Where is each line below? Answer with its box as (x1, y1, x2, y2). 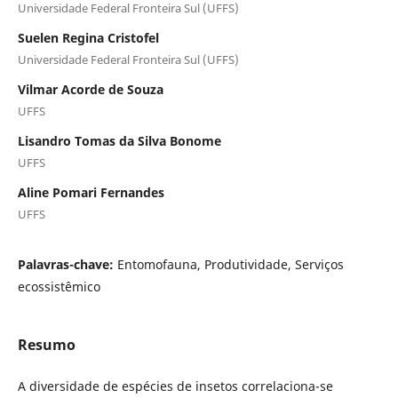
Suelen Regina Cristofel (17, 28, 159, 46)
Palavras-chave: (17, 255, 117, 273)
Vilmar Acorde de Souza (17, 80, 163, 98)
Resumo (17, 334, 76, 354)
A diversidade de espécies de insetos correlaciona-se (17, 377, 333, 394)
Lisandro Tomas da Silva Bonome (17, 131, 221, 149)
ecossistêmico (17, 277, 100, 295)
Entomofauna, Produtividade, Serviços (116, 255, 344, 273)
